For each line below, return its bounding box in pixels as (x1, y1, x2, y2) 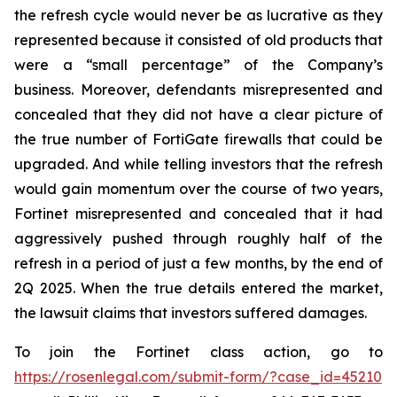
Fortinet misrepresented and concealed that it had (14, 205, 383, 222)
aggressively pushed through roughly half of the (14, 230, 383, 247)
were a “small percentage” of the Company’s (14, 56, 383, 74)
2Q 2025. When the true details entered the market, (14, 279, 383, 297)
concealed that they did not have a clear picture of (14, 105, 383, 123)
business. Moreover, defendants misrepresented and (14, 81, 383, 98)
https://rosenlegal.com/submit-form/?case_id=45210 (14, 368, 382, 385)
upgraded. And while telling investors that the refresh (14, 155, 383, 173)
